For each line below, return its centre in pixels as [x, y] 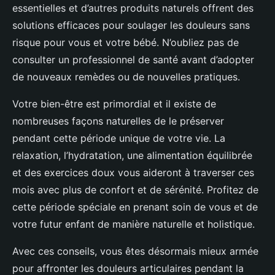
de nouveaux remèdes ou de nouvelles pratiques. [126, 77]
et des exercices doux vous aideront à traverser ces [133, 173]
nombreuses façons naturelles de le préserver [118, 121]
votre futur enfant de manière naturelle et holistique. [134, 224]
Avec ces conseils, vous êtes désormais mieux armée [135, 251]
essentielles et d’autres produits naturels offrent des [133, 8]
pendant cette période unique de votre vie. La [119, 138]
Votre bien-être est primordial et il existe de [114, 104]
